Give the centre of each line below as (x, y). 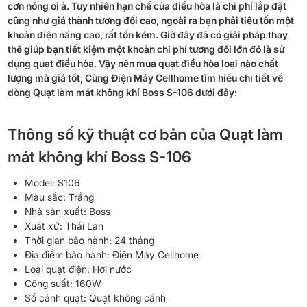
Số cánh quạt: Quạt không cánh (95, 298)
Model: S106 (52, 183)
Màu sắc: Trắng (59, 197)
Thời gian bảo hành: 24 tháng (89, 240)
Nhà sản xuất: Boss (67, 211)
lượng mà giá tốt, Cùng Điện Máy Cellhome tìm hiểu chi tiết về (145, 78)
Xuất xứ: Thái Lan (64, 226)
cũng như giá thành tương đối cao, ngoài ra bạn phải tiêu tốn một (150, 20)
